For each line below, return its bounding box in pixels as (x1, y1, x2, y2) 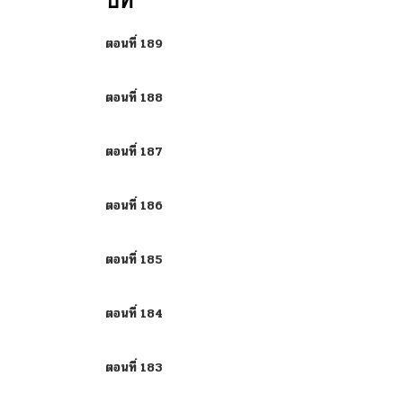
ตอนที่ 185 (105, 250, 163, 269)
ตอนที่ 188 (105, 88, 163, 107)
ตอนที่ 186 (105, 196, 163, 215)
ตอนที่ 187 (105, 142, 163, 161)
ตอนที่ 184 (105, 304, 163, 323)
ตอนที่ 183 (105, 358, 163, 377)
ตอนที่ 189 (105, 34, 163, 53)
